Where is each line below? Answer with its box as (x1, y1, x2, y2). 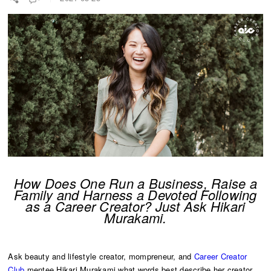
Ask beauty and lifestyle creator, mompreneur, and (8, 250, 194, 262)
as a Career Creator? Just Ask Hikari (25, 196, 246, 215)
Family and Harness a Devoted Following (14, 184, 257, 204)
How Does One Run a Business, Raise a (13, 173, 257, 192)
